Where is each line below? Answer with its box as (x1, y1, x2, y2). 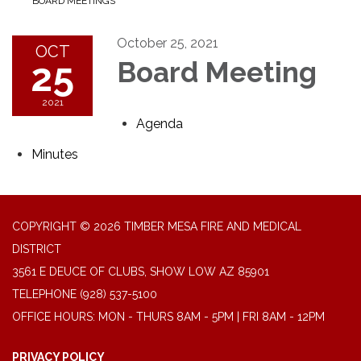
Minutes (31, 147, 78, 163)
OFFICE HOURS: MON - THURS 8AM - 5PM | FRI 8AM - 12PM (12, 310, 325, 324)
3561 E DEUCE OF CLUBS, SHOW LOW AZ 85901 (12, 265, 269, 279)
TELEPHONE (12, 288, 77, 301)
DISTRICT (12, 243, 61, 256)
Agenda (136, 116, 183, 132)
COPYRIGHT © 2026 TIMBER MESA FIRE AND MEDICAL (12, 220, 301, 234)
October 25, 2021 (117, 35, 218, 52)
